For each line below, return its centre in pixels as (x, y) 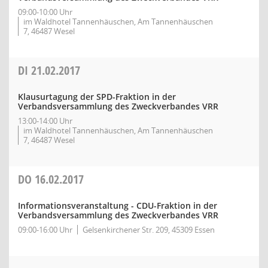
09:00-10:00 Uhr (45, 12)
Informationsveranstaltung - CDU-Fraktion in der (118, 205)
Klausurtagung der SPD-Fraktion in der (97, 97)
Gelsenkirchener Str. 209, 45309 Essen (149, 230)
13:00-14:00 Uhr (45, 121)
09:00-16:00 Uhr (45, 230)
